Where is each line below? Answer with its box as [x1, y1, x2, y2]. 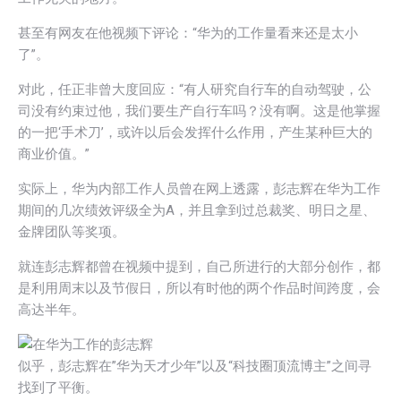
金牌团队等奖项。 [18, 223, 125, 240]
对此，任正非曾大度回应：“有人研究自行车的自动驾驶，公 [18, 81, 371, 98]
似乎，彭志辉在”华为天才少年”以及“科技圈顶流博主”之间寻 [18, 357, 371, 374]
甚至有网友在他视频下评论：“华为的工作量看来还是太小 [18, 24, 358, 41]
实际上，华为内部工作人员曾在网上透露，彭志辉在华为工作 [18, 180, 380, 197]
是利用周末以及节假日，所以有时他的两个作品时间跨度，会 [18, 279, 380, 296]
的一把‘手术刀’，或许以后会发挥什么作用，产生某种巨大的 [18, 124, 372, 141]
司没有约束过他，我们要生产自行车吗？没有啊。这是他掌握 [18, 102, 380, 119]
